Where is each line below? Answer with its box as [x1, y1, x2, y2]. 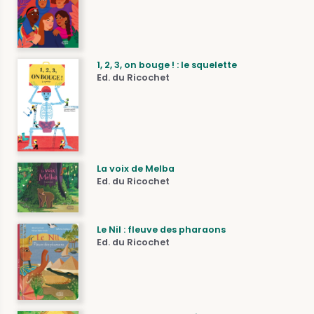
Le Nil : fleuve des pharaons [97, 224, 226, 236]
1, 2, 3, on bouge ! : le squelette [97, 58, 238, 71]
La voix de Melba [97, 163, 175, 175]
